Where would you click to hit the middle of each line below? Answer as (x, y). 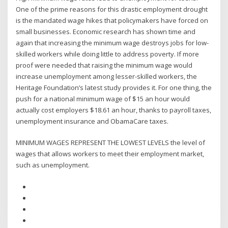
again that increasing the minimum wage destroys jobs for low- (112, 42)
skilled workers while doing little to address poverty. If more (108, 54)
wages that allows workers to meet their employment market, (110, 154)
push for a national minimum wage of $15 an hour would (103, 98)
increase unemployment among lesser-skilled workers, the (107, 76)
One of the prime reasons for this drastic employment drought (112, 9)
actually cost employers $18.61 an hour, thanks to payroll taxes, (114, 110)
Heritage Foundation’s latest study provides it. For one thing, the (114, 87)
